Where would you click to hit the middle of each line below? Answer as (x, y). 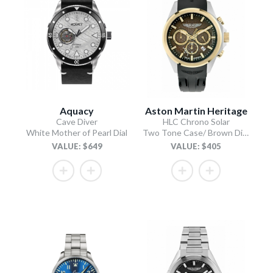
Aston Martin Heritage (196, 110)
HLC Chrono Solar (196, 121)
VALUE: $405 (196, 146)
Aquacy (77, 110)
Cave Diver (77, 121)
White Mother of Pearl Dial (77, 132)
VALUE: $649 (77, 146)
